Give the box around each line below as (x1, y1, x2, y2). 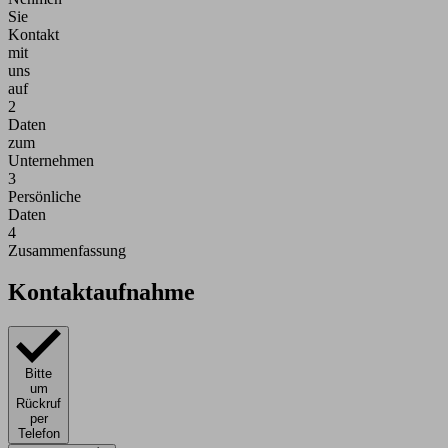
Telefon (17, 425, 60, 441)
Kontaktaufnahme (8, 279, 195, 306)
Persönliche (8, 187, 81, 205)
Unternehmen (8, 151, 94, 169)
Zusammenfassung (8, 241, 126, 259)
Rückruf (16, 395, 61, 411)
